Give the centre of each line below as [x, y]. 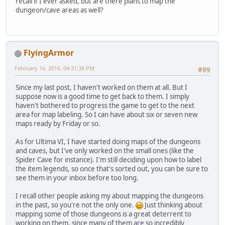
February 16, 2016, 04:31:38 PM [54, 68]
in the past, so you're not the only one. [76, 205]
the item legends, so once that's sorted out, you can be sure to [112, 168]
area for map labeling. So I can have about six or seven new [106, 114]
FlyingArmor [49, 53]
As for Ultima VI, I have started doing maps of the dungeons [108, 141]
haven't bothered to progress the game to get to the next [105, 105]
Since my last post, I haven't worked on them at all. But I [101, 87]
